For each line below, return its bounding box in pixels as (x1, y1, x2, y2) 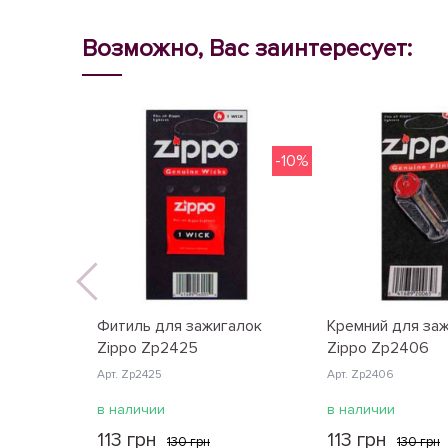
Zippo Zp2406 (327, 338, 429, 358)
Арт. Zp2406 (327, 367, 394, 382)
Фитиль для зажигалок (97, 316, 262, 336)
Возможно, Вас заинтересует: (82, 34, 412, 63)
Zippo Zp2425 (97, 338, 198, 358)
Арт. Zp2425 (97, 367, 162, 382)
